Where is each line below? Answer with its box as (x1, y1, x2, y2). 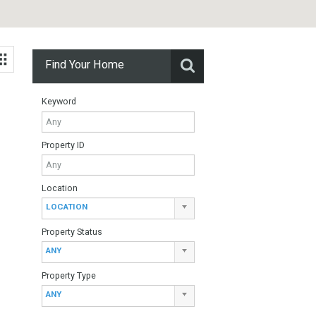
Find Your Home (120, 99, 209, 115)
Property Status (116, 286, 184, 298)
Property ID (116, 190, 164, 202)
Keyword (116, 142, 155, 154)
